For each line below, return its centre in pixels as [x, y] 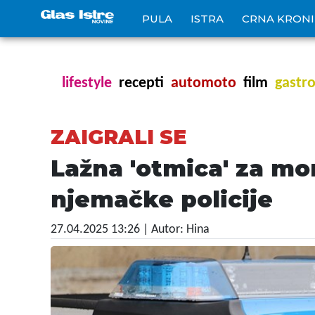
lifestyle [87, 83]
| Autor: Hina [176, 230]
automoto [204, 83]
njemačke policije [162, 199]
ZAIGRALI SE [118, 137]
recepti [141, 83]
